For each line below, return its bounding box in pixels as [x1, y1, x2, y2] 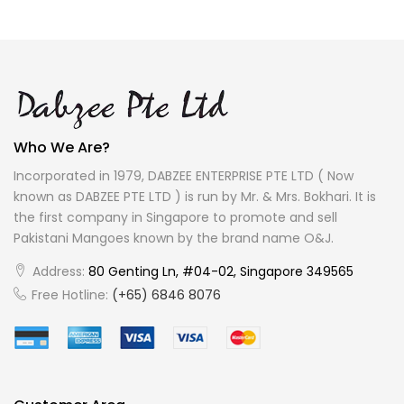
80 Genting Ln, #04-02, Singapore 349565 [85, 262, 353, 281]
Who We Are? [14, 137, 110, 159]
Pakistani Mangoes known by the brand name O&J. [14, 229, 334, 248]
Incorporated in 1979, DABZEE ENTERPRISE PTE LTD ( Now [14, 167, 353, 186]
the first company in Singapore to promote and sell [14, 208, 337, 227]
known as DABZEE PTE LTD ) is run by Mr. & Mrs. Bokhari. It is [14, 188, 376, 207]
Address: [32, 262, 85, 281]
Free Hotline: [32, 286, 108, 305]
